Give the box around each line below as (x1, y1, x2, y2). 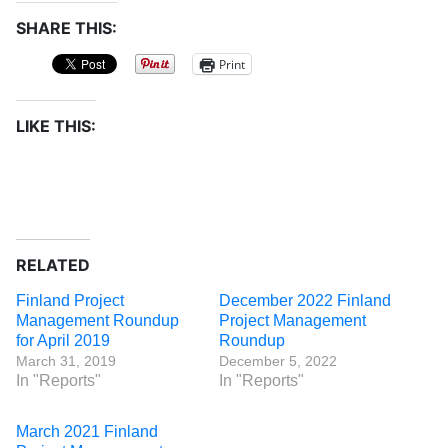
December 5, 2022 (219, 353, 337, 369)
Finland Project (16, 292, 124, 309)
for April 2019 (16, 332, 110, 349)
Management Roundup (16, 312, 179, 329)
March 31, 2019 (16, 353, 116, 369)
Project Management (219, 312, 366, 329)
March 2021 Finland (16, 423, 158, 440)
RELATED (16, 255, 90, 275)
